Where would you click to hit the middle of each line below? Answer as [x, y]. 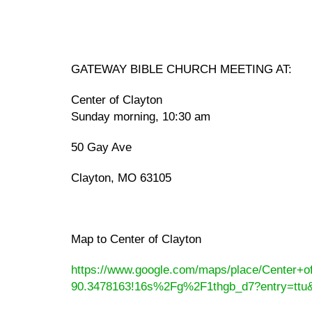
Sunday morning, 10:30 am [141, 116]
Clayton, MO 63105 [121, 178]
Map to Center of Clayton [136, 239]
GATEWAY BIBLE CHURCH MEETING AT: [181, 69]
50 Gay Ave [101, 147]
